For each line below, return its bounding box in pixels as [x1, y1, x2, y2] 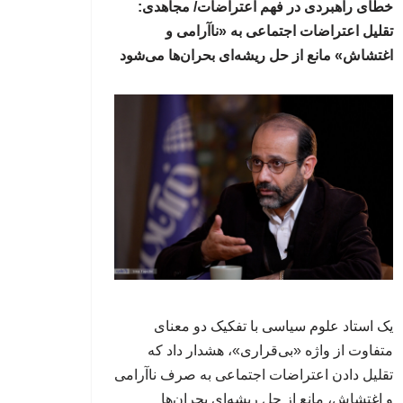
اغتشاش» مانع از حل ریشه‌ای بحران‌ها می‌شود [120, 47, 393, 63]
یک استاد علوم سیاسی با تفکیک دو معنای [154, 318, 393, 335]
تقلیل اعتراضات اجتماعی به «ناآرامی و [166, 22, 393, 39]
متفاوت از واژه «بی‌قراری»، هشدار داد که [148, 343, 393, 359]
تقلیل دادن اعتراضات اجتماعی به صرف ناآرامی [114, 367, 393, 383]
